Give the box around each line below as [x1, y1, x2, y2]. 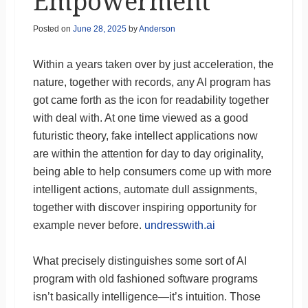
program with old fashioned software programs [32, 272, 258, 285]
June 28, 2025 [72, 23, 126, 34]
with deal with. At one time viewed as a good [32, 111, 248, 124]
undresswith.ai [144, 219, 215, 231]
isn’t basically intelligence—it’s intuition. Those [32, 290, 261, 302]
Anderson [138, 23, 175, 34]
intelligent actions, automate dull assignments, [32, 183, 257, 195]
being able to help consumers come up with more [32, 165, 272, 177]
